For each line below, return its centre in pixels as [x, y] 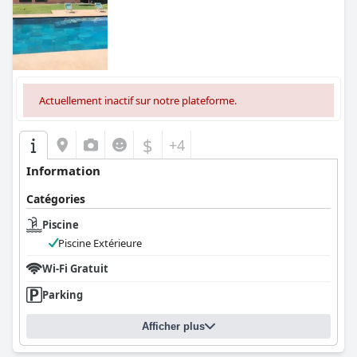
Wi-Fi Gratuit [75, 269]
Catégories [56, 199]
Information [63, 171]
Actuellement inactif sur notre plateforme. [138, 100]
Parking [63, 295]
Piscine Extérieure [100, 243]
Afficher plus [173, 326]
